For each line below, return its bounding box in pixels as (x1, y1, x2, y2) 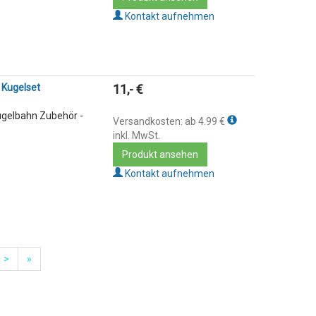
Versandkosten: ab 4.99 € (113, 116, 228, 128)
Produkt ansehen (122, 149, 199, 161)
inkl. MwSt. (113, 130, 161, 142)
